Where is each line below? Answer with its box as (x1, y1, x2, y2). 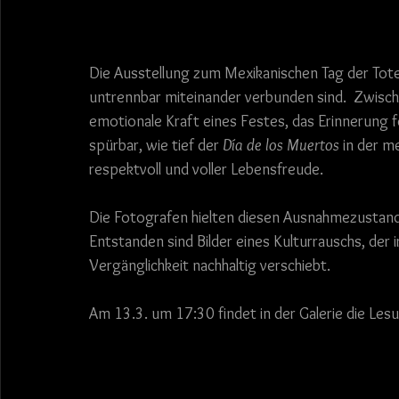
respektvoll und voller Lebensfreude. (89, 159, 323, 180)
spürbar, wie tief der (89, 135, 223, 156)
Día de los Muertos (223, 135, 339, 156)
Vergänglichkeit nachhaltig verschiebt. (89, 256, 330, 276)
